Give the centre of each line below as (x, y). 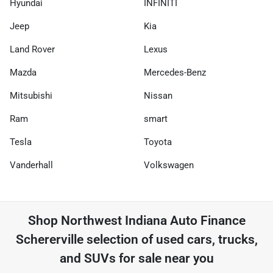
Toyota (158, 142)
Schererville (49, 239)
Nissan (158, 95)
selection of (119, 239)
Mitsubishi (31, 95)
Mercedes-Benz (175, 72)
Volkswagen (169, 165)
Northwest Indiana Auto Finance (153, 220)
